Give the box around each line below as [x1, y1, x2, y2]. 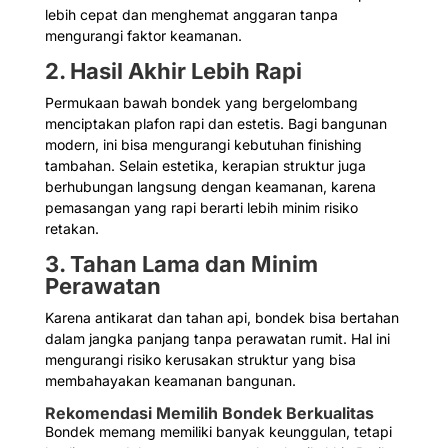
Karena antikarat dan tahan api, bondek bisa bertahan [44, 309, 399, 327]
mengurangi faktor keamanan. [44, 27, 242, 45]
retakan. [44, 220, 99, 238]
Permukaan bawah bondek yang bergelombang [44, 94, 358, 112]
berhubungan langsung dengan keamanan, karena [44, 178, 376, 196]
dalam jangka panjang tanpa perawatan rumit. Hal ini [44, 330, 390, 348]
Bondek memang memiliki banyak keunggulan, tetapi [44, 423, 392, 441]
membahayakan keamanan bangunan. [44, 372, 296, 390]
